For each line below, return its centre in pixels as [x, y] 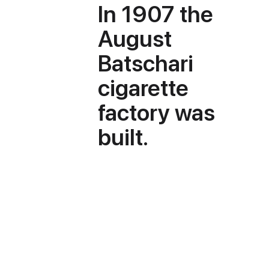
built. [123, 137]
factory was [157, 112]
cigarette [144, 88]
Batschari [146, 63]
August [135, 38]
